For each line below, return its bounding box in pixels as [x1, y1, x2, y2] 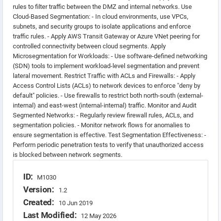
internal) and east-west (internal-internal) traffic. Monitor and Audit [13, 102, 196, 109]
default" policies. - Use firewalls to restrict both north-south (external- [13, 92, 203, 99]
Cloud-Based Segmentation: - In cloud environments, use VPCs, [13, 13, 188, 20]
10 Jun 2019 [58, 199, 93, 207]
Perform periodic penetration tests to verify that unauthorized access [13, 141, 204, 148]
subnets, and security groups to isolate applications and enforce [13, 23, 191, 30]
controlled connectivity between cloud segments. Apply [13, 42, 166, 50]
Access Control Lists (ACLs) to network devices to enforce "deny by [13, 82, 200, 89]
